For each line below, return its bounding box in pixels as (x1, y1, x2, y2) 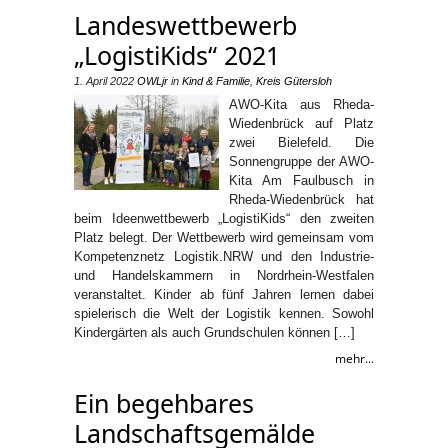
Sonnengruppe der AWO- (229, 153, 374, 169)
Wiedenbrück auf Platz (229, 115, 374, 131)
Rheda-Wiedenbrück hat (229, 191, 374, 207)
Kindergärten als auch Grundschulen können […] (74, 324, 355, 340)
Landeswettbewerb (74, 7, 297, 42)
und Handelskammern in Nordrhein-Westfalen (74, 267, 374, 283)
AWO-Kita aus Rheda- (229, 96, 374, 112)
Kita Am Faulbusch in (229, 172, 374, 188)
